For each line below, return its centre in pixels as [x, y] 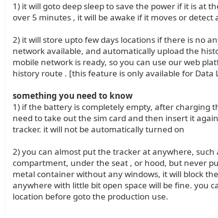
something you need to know [73, 96]
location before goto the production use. [91, 196]
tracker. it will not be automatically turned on [99, 129]
